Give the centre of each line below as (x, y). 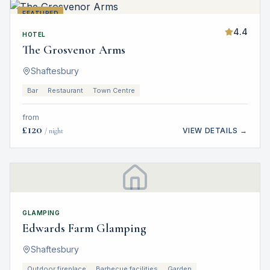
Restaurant (65, 90)
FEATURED (40, 13)
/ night (54, 131)
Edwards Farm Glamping (84, 228)
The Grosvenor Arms (74, 50)
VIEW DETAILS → (215, 130)
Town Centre (114, 90)
